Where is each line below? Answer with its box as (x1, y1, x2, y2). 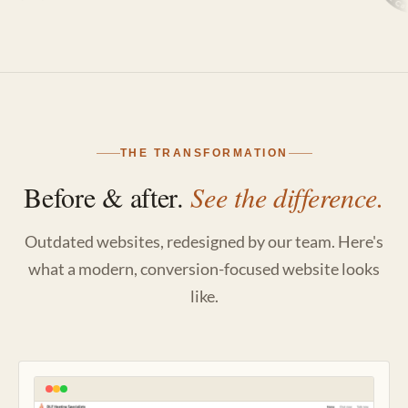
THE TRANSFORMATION (119, 147, 289, 159)
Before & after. (24, 178, 191, 215)
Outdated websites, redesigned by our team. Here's (25, 231, 383, 251)
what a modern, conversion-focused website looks (28, 259, 380, 279)
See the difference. (190, 178, 384, 215)
